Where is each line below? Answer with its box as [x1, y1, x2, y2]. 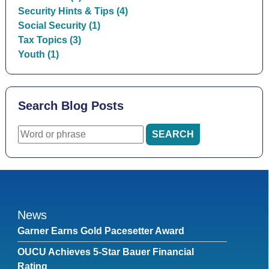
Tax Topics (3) [17, 35, 81, 45]
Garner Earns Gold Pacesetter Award [17, 226, 184, 236]
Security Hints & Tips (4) [17, 6, 128, 16]
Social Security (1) [17, 20, 100, 31]
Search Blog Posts [17, 99, 124, 112]
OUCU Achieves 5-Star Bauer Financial [17, 247, 194, 257]
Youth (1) [17, 49, 59, 59]
